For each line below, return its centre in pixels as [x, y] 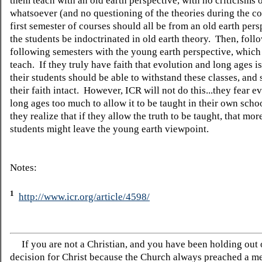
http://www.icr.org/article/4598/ [84, 196]
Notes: [23, 168]
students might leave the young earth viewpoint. [109, 129]
